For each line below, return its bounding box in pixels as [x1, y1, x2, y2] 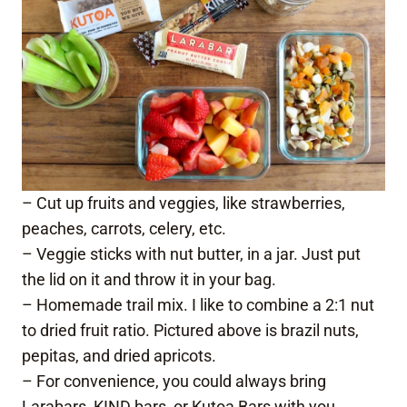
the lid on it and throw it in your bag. [22, 269, 276, 289]
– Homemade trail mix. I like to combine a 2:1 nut [22, 294, 374, 314]
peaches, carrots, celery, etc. [22, 218, 226, 238]
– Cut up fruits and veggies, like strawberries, [22, 193, 345, 213]
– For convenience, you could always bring [22, 371, 326, 391]
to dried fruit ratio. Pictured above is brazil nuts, [22, 320, 359, 340]
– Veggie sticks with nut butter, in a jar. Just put [22, 243, 361, 263]
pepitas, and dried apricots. [22, 345, 216, 365]
